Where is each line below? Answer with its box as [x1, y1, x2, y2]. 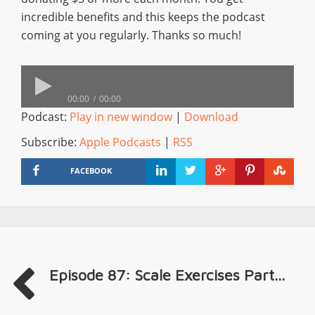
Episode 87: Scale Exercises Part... [49, 266, 285, 284]
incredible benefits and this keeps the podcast [21, 9, 265, 25]
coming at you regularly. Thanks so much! [21, 27, 241, 43]
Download [184, 109, 238, 124]
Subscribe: [21, 134, 79, 150]
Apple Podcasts [79, 134, 161, 150]
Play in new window [70, 109, 172, 124]
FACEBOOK [70, 165, 112, 176]
